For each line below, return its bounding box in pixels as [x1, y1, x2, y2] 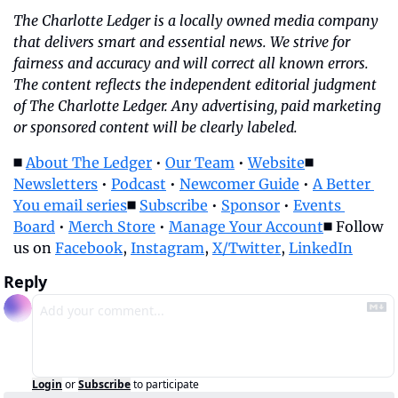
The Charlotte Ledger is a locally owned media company [13, 11, 378, 29]
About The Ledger [26, 153, 152, 171]
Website [248, 153, 305, 171]
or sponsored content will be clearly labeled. [13, 117, 298, 136]
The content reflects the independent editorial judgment [13, 75, 377, 93]
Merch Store [68, 217, 155, 235]
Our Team [165, 153, 235, 171]
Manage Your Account [169, 217, 323, 235]
